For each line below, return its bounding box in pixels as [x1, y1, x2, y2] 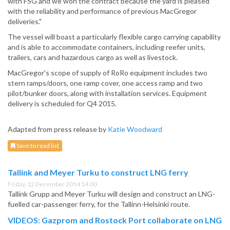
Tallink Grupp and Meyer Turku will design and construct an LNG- [8, 189, 215, 199]
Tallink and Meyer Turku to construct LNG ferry [8, 167, 188, 178]
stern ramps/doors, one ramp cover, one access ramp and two [8, 79, 203, 88]
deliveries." [8, 17, 42, 26]
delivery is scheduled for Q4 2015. [8, 99, 117, 108]
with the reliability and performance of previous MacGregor [8, 7, 197, 16]
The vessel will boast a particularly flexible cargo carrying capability [8, 32, 221, 42]
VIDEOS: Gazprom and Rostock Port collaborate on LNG [8, 215, 222, 225]
